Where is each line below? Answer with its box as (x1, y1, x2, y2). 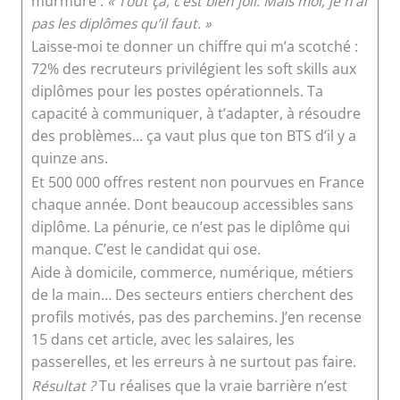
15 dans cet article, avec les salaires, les (30, 329, 295, 350)
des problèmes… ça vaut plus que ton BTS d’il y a (30, 126, 356, 146)
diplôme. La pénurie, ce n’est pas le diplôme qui (30, 216, 350, 237)
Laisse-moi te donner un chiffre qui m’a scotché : (30, 37, 358, 57)
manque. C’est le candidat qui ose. (30, 238, 261, 259)
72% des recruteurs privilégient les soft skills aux (30, 59, 356, 79)
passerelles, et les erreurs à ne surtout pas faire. (30, 352, 356, 372)
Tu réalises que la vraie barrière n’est (95, 375, 347, 396)
